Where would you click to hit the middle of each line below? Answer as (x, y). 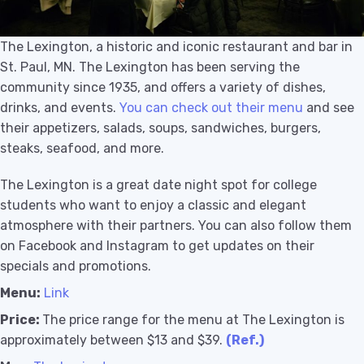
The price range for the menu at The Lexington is (193, 319)
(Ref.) (245, 340)
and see (329, 107)
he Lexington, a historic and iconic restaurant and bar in (180, 46)
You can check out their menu (211, 107)
